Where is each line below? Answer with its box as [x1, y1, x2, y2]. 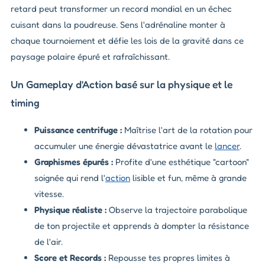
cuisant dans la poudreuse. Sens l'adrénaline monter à [11, 18, 225, 30]
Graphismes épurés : [34, 156, 113, 168]
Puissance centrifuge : [34, 124, 122, 136]
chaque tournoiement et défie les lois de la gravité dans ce [11, 34, 244, 46]
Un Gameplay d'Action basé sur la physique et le [11, 77, 232, 91]
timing [11, 96, 40, 109]
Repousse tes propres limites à [106, 252, 230, 264]
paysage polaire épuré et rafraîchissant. [11, 50, 170, 62]
